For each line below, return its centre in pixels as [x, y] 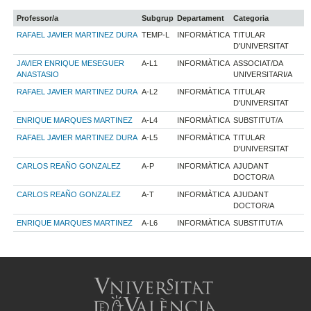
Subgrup [158, 18]
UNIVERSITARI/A [263, 74]
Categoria [251, 18]
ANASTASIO [38, 74]
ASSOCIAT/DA [259, 63]
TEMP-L [156, 34]
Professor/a [38, 18]
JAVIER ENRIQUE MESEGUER [71, 63]
